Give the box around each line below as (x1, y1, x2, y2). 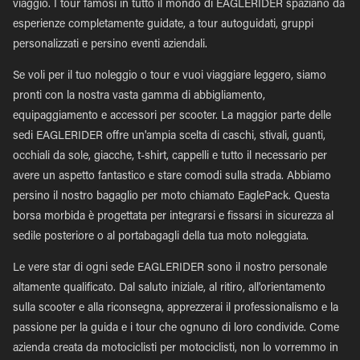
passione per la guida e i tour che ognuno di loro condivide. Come (13, 323, 339, 334)
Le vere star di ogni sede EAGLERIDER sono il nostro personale (13, 263, 327, 274)
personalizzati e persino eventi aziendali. (13, 39, 207, 51)
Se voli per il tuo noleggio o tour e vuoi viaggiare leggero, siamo (13, 71, 326, 82)
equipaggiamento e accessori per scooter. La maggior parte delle (13, 111, 331, 122)
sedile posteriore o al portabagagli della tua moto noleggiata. (13, 231, 309, 243)
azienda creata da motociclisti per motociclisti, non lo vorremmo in (13, 343, 338, 354)
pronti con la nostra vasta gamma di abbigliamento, (13, 91, 265, 102)
